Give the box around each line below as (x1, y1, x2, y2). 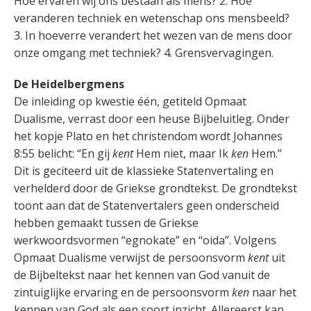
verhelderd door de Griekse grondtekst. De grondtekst (14, 180, 297, 196)
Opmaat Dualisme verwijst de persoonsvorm (14, 250, 248, 265)
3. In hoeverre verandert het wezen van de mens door (14, 28, 292, 43)
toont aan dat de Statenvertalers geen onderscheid (14, 198, 279, 213)
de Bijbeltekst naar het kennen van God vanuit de (14, 267, 270, 283)
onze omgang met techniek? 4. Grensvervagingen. (14, 45, 274, 60)
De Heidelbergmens (14, 76, 124, 92)
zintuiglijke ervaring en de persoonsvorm (14, 285, 232, 300)
